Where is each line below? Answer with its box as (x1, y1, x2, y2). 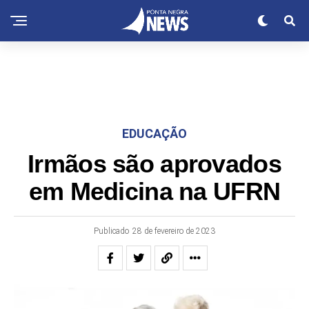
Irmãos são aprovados (28, 150, 281, 178)
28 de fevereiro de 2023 (132, 226, 215, 236)
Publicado (94, 226, 129, 236)
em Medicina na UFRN (28, 178, 281, 206)
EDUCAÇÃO (122, 126, 187, 141)
